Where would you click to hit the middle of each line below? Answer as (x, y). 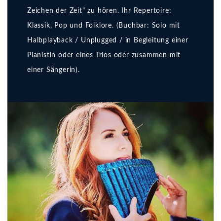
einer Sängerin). (54, 70)
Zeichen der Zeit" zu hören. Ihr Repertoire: (99, 11)
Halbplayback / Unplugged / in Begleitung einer (108, 40)
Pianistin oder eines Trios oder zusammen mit (104, 55)
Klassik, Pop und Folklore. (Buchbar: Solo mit (104, 25)
